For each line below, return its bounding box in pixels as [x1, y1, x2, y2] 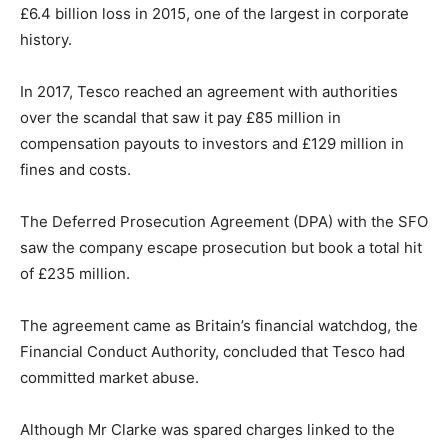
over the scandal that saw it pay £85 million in [20, 108, 341, 128]
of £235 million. [20, 264, 130, 284]
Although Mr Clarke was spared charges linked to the [20, 420, 395, 440]
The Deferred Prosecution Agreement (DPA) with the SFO [20, 212, 428, 232]
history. [20, 30, 72, 50]
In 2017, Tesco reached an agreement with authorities [20, 82, 398, 102]
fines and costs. [20, 160, 131, 180]
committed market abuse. [20, 368, 199, 388]
